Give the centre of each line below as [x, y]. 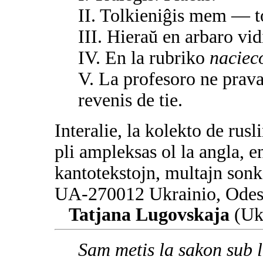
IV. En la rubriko [144, 58]
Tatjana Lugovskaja [149, 214]
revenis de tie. [130, 100]
